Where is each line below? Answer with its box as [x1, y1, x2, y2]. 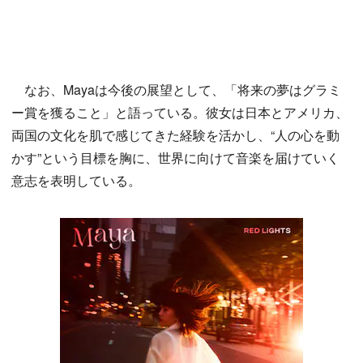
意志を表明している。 [11, 171, 141, 190]
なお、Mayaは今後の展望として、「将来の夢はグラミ [11, 80, 341, 100]
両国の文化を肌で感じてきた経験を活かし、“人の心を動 [11, 126, 340, 145]
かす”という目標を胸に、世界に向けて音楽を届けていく [11, 148, 340, 168]
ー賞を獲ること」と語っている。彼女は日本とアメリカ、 [11, 103, 348, 122]
